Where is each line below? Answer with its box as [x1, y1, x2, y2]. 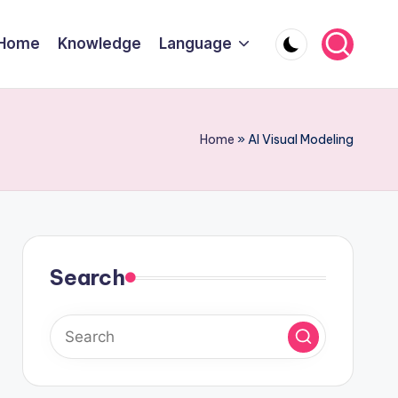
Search [49, 264, 125, 291]
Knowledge [57, 35, 141, 52]
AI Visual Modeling [248, 131, 354, 147]
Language [158, 35, 232, 52]
